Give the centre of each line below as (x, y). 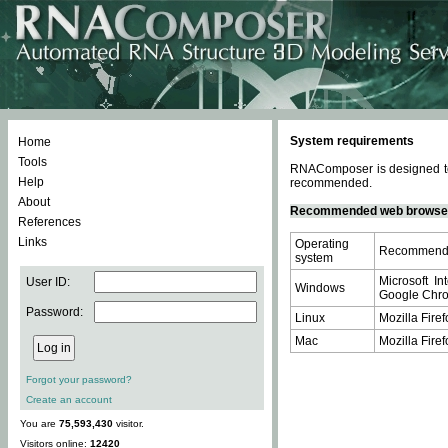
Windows (320, 288)
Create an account (69, 399)
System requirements (352, 141)
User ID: (48, 282)
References (49, 222)
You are (39, 423)
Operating (322, 244)
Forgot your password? (79, 379)
